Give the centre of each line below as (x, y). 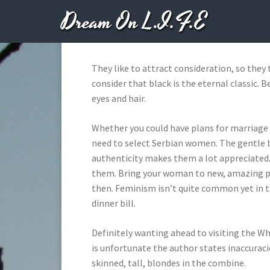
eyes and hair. (119, 98)
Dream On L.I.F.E (134, 23)
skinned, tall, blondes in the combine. (169, 263)
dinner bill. (114, 203)
